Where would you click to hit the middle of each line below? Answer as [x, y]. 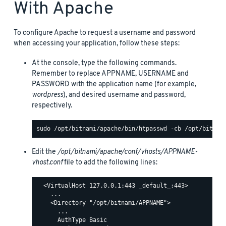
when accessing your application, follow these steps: [97, 43]
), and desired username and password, [124, 95]
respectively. [52, 105]
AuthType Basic [72, 220]
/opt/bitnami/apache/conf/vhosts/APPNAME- [128, 152]
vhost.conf [47, 162]
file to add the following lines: [110, 162]
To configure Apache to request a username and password [105, 33]
